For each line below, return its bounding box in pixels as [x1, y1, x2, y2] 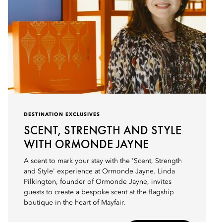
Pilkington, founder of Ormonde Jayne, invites [24, 178, 171, 185]
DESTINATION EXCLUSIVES [24, 112, 100, 117]
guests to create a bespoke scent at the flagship [24, 189, 174, 196]
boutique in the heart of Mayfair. [24, 199, 125, 206]
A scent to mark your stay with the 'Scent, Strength [24, 158, 182, 165]
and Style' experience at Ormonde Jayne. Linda [24, 168, 175, 175]
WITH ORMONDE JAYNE [24, 136, 149, 152]
